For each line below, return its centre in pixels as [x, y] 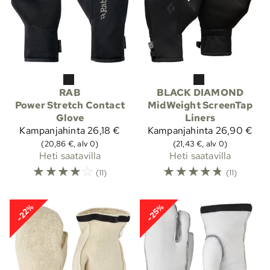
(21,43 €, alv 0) [200, 143]
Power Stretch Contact [70, 105]
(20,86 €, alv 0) [70, 143]
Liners [200, 118]
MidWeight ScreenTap [200, 105]
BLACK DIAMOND [200, 92]
